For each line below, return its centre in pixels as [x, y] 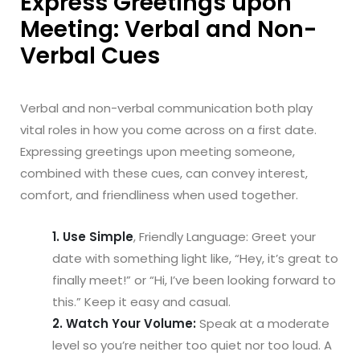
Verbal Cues [90, 55]
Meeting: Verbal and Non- [168, 29]
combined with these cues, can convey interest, [164, 173]
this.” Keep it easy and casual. [141, 301]
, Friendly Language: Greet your [225, 236]
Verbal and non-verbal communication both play [166, 108]
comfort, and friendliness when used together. [159, 194]
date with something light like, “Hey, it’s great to [195, 258]
